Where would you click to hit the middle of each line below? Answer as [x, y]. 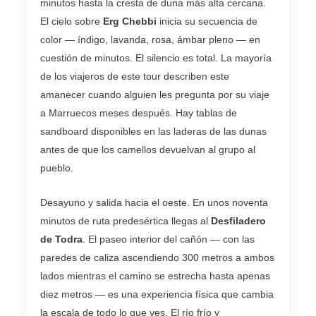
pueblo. [57, 168]
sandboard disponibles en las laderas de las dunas [153, 132]
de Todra [61, 239]
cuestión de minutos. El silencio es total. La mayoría [156, 58]
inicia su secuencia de [207, 22]
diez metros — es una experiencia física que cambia [157, 294]
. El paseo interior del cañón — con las [169, 239]
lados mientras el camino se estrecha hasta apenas [155, 275]
